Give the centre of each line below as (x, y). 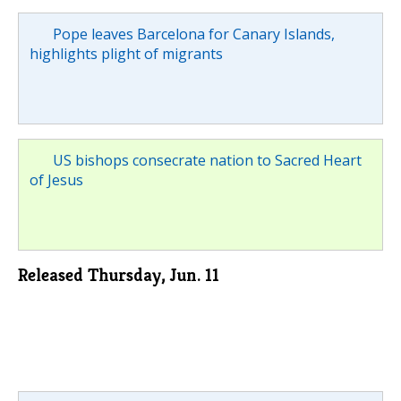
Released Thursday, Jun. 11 (119, 275)
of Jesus (56, 179)
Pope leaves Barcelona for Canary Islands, (193, 34)
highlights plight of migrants (126, 53)
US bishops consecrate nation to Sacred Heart (207, 160)
